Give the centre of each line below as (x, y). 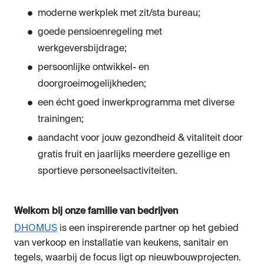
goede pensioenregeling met (100, 33)
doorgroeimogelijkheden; (92, 85)
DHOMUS (36, 229)
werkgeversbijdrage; (82, 49)
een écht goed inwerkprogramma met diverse (136, 103)
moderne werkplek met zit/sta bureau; (119, 14)
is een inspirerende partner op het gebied (148, 229)
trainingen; (61, 120)
